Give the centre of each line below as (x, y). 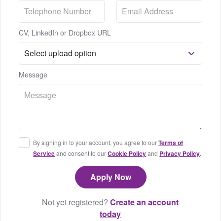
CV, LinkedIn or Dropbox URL (65, 33)
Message (33, 75)
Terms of (171, 143)
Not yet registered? (76, 202)
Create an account (145, 202)
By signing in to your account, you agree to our (96, 143)
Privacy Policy (180, 154)
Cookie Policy (127, 154)
